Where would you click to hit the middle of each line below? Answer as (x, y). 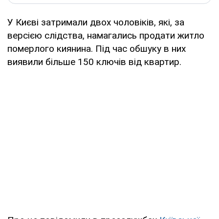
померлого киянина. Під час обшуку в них (97, 48)
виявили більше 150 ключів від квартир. (94, 62)
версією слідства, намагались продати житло (106, 35)
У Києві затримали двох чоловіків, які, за (96, 22)
